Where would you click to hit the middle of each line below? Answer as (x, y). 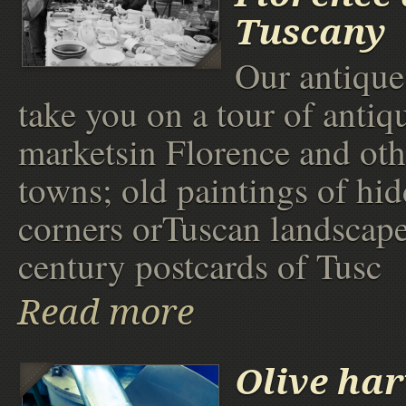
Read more (106, 313)
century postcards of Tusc (200, 266)
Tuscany (310, 33)
